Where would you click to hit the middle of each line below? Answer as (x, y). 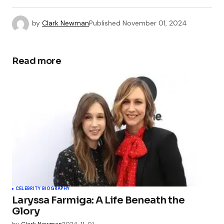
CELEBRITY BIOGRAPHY (43, 189)
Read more (37, 61)
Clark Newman (65, 23)
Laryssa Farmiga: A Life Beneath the (98, 200)
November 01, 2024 (155, 23)
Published (105, 23)
